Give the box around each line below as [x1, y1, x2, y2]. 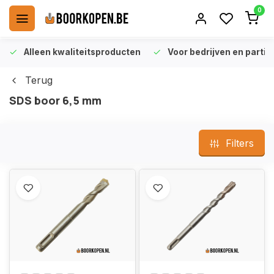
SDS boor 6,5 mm [9, 93, 102, 108]
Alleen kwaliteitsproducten [24, 47, 141, 57]
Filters [226, 137, 254, 149]
